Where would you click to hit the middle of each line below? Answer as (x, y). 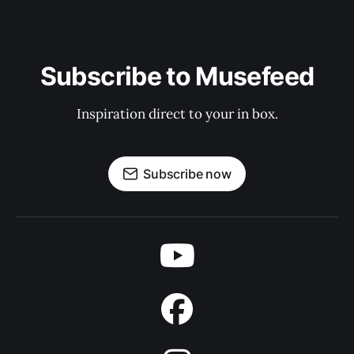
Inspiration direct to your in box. (177, 114)
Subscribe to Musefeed (177, 76)
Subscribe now (187, 174)
